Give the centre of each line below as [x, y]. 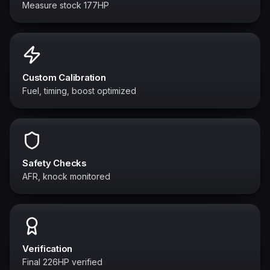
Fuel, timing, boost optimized [79, 91]
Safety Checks [55, 163]
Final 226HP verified [62, 262]
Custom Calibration [64, 77]
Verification [48, 249]
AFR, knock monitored [66, 176]
